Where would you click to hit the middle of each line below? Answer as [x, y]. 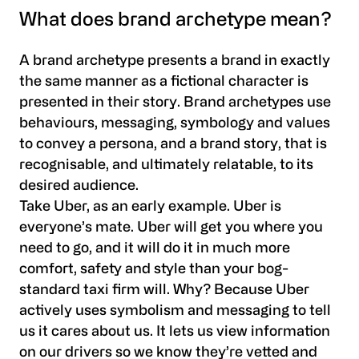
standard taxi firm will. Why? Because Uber [164, 290]
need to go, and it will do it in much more [155, 248]
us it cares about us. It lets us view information [175, 332]
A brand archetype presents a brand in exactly [175, 61]
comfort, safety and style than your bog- [154, 269]
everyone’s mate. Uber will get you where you [171, 228]
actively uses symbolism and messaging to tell [175, 311]
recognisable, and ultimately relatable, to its [166, 165]
